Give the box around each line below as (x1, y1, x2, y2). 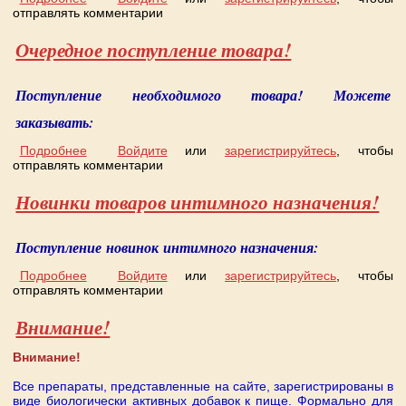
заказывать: (15, 112, 94, 133)
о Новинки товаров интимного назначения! (86, 268, 342, 284)
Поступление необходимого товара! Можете (15, 85, 391, 106)
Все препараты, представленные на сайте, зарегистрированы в (13, 379, 393, 394)
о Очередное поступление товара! (86, 143, 293, 159)
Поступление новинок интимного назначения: (15, 237, 319, 258)
